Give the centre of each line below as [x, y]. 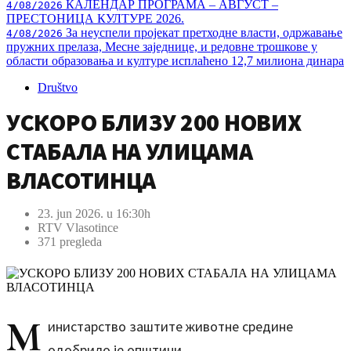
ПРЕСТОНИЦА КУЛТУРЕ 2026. [95, 18]
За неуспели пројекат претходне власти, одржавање [203, 33]
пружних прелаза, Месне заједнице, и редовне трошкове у [162, 47]
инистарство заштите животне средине [170, 326]
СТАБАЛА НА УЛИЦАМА [130, 151]
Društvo [58, 87]
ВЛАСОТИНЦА [81, 180]
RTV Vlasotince [78, 228]
